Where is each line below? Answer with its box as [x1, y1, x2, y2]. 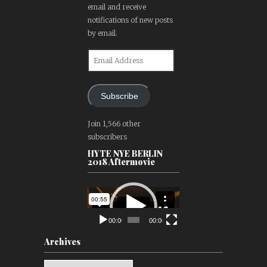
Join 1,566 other [87, 119, 141, 129]
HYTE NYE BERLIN [87, 148, 163, 160]
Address [86, 63, 116, 73]
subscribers [87, 132, 127, 142]
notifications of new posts [87, 15, 173, 25]
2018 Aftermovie [87, 156, 155, 168]
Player [86, 194, 109, 204]
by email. [87, 29, 117, 38]
